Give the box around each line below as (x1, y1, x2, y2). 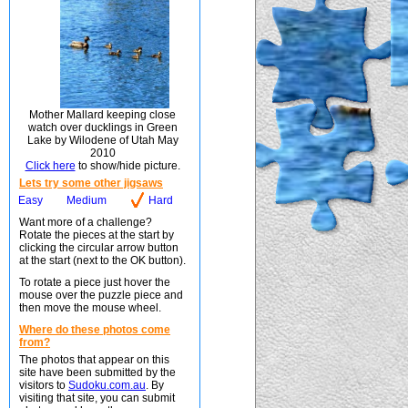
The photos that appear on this (19, 353, 169, 366)
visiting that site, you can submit (19, 392, 175, 404)
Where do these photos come (19, 323, 170, 336)
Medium (66, 194, 107, 207)
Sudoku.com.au (68, 379, 146, 392)
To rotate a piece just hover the (19, 276, 170, 289)
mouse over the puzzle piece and (19, 289, 183, 301)
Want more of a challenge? (19, 216, 152, 229)
